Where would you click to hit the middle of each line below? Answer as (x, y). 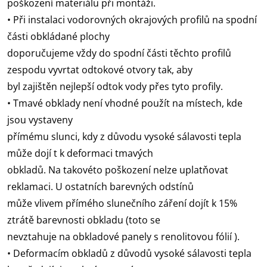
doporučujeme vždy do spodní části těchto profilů (119, 53)
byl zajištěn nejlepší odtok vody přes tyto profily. (115, 86)
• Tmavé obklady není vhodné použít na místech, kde (125, 103)
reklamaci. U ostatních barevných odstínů (100, 186)
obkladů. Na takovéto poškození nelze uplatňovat (118, 170)
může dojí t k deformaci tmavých (80, 153)
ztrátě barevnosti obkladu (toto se (84, 220)
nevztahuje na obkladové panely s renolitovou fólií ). (123, 236)
